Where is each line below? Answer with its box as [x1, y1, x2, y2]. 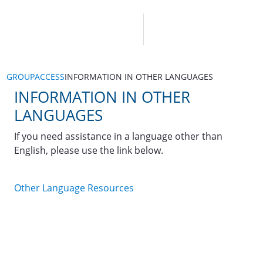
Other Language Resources [14, 181, 134, 194]
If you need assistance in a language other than [14, 130, 222, 143]
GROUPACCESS [6, 70, 65, 82]
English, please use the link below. [14, 144, 163, 157]
